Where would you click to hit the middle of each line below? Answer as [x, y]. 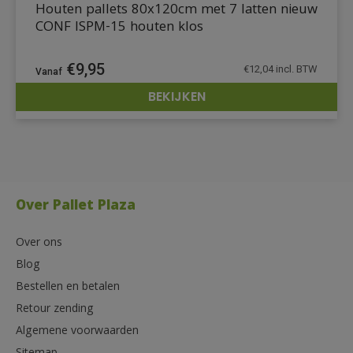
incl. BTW [295, 69]
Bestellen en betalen [68, 287]
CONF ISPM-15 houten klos [119, 28]
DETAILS [291, 107]
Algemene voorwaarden [77, 331]
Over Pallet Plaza [76, 206]
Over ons [39, 243]
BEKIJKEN [176, 96]
